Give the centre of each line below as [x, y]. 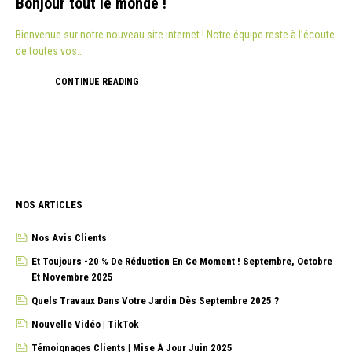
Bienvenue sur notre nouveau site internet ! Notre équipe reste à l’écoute [175, 34]
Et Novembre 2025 [72, 277]
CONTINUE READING [97, 82]
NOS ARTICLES [49, 204]
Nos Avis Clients [69, 237]
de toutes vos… [49, 51]
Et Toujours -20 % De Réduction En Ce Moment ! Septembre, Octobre [182, 261]
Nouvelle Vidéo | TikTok [85, 324]
